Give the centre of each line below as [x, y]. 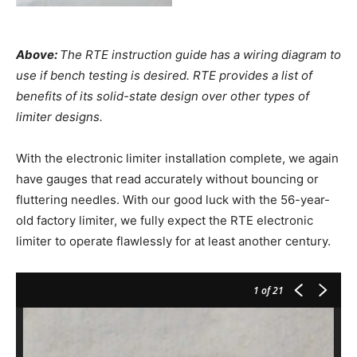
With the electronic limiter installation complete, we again [177, 158]
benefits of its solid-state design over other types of [163, 96]
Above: [38, 54]
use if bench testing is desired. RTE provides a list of [164, 75]
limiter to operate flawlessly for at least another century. [173, 241]
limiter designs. [61, 116]
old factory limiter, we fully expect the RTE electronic [165, 220]
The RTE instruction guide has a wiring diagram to [200, 54]
